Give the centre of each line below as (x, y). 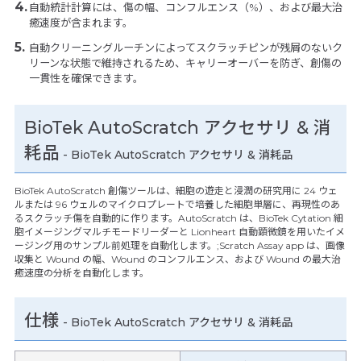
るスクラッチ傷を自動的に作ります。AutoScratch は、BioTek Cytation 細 (178, 218)
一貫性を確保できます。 (86, 79)
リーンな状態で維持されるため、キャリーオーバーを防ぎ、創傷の (185, 63)
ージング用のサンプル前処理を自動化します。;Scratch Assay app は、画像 (179, 245)
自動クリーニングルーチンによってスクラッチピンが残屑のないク (185, 48)
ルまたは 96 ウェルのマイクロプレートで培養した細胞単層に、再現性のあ (177, 204)
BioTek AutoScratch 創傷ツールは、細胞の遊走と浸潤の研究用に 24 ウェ (176, 190)
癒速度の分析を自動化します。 (81, 272)
